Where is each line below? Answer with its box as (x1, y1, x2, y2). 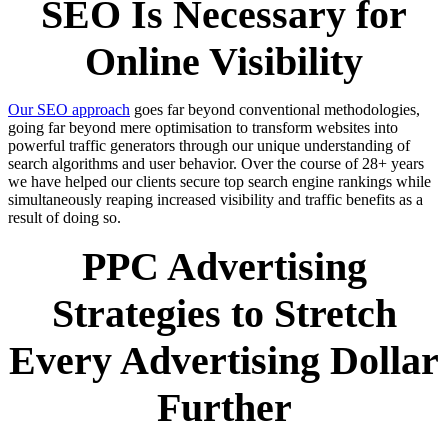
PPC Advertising (81, 243, 367, 289)
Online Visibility (85, 38, 363, 84)
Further (156, 384, 292, 430)
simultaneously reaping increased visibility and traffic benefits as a (8, 190, 423, 208)
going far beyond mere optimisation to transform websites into (8, 118, 398, 136)
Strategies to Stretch (51, 290, 397, 336)
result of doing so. (8, 208, 121, 226)
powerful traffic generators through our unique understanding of (8, 136, 410, 154)
